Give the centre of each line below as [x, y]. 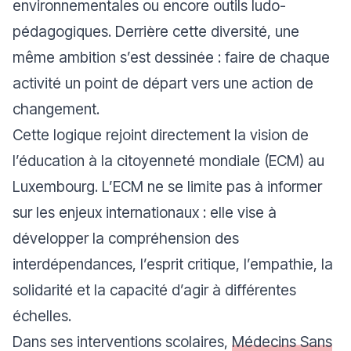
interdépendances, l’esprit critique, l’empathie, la [173, 264]
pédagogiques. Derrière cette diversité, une [156, 31]
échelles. [44, 315]
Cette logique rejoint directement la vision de [161, 134]
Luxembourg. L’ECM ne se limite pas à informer [167, 186]
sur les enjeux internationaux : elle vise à [145, 212]
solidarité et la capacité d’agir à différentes [154, 289]
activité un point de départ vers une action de [163, 83]
